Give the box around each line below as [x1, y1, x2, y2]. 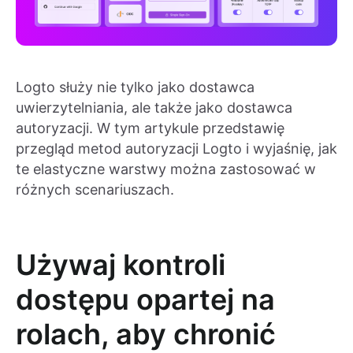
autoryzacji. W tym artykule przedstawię [16, 120, 284, 137]
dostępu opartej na [16, 282, 275, 318]
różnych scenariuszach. [16, 181, 174, 199]
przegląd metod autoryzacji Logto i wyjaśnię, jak [16, 140, 337, 158]
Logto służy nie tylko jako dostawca [16, 79, 255, 96]
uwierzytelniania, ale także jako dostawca [16, 99, 292, 117]
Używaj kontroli [16, 247, 225, 283]
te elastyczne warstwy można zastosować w [16, 161, 316, 178]
